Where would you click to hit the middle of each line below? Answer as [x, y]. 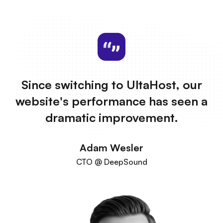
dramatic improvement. [111, 118]
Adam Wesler [111, 148]
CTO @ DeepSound [111, 162]
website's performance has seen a [111, 101]
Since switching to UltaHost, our [111, 85]
